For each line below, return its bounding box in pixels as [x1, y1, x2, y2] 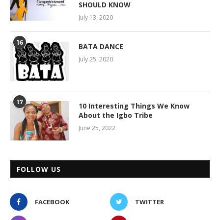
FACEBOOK [35, 197, 69, 207]
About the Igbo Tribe [79, 110, 153, 120]
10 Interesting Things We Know [79, 101, 190, 111]
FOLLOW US [17, 165, 61, 174]
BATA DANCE [79, 42, 123, 52]
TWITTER [135, 197, 164, 207]
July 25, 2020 [79, 55, 113, 64]
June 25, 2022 [79, 124, 115, 133]
